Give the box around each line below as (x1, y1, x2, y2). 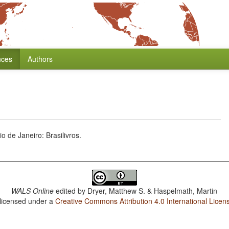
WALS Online (11, 186, 54, 196)
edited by (54, 186, 88, 196)
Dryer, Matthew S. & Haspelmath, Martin (87, 186, 218, 196)
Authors (28, 54, 53, 64)
